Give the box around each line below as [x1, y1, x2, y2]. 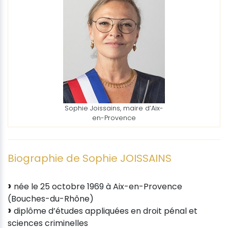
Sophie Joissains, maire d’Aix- [65, 103, 163, 112]
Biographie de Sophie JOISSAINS [8, 151, 172, 165]
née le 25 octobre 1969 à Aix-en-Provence [12, 180, 182, 192]
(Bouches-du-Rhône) [8, 192, 94, 205]
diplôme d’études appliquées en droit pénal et [12, 205, 197, 217]
